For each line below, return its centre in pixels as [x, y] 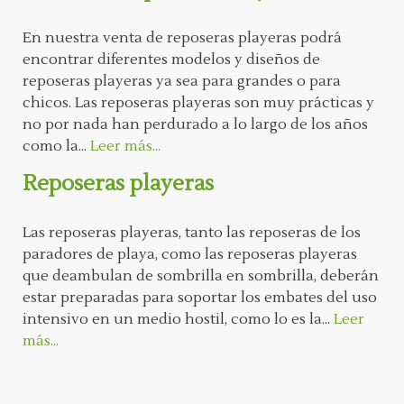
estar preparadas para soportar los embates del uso [200, 298]
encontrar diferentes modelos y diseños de [171, 60]
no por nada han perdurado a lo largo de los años [195, 125]
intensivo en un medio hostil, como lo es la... [178, 320]
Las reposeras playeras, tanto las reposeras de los [192, 233]
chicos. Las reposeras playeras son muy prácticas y [198, 103]
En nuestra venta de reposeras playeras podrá [182, 38]
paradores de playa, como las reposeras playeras [190, 255]
